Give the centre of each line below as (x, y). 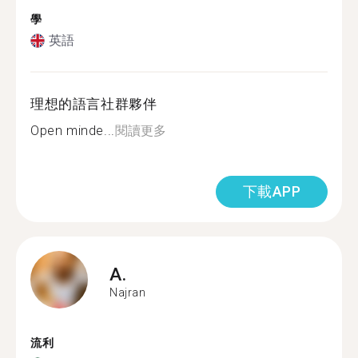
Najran (128, 292)
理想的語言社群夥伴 (94, 104)
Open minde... (73, 131)
